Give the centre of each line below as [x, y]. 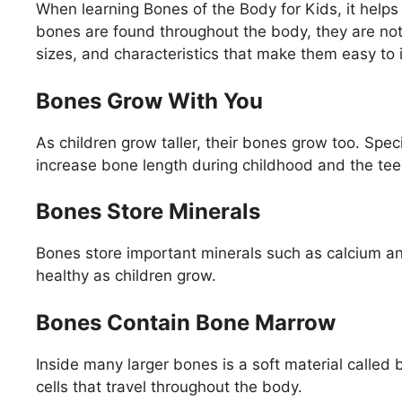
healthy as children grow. [126, 276]
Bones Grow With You [149, 100]
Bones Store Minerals [148, 212]
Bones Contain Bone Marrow [186, 322]
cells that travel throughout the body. [169, 386]
